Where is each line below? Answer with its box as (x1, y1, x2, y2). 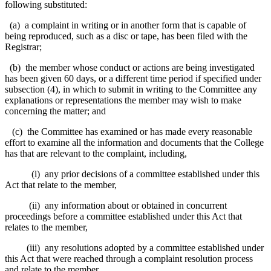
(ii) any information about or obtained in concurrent (5, 200, 227, 211)
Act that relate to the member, (5, 179, 117, 190)
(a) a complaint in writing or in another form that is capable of (5, 19, 246, 30)
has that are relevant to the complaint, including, (5, 148, 187, 158)
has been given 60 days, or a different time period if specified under (5, 73, 261, 83)
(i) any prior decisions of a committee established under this (5, 168, 260, 179)
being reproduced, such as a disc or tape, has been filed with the (5, 30, 247, 41)
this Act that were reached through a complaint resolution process (5, 253, 253, 264)
